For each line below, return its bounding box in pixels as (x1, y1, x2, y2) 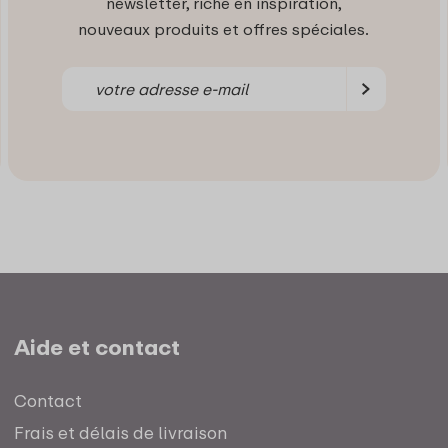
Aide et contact (13, 334, 180, 361)
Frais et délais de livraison (13, 422, 227, 444)
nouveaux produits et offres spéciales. (78, 19, 370, 40)
